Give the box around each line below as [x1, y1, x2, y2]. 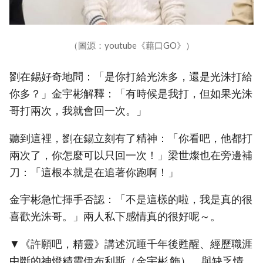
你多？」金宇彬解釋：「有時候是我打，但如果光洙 [9, 87, 252, 100]
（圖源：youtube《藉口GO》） [69, 40, 194, 51]
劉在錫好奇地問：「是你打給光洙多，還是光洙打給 [9, 70, 252, 83]
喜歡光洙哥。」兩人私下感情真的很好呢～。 [9, 210, 221, 223]
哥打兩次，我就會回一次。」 [9, 104, 147, 117]
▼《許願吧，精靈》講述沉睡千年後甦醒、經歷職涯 [9, 237, 252, 250]
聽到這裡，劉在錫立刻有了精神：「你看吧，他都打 [9, 131, 252, 144]
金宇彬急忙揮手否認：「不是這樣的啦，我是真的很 [9, 193, 252, 206]
